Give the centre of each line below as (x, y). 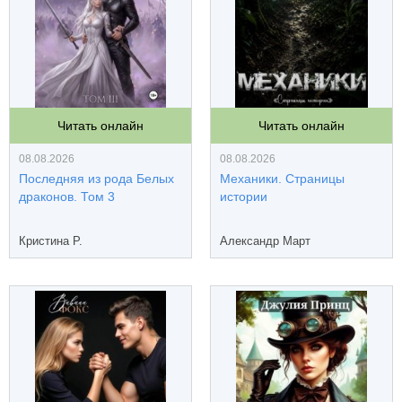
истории (244, 197)
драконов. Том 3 (67, 197)
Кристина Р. (51, 241)
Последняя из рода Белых (96, 179)
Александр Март (265, 241)
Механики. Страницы (282, 179)
